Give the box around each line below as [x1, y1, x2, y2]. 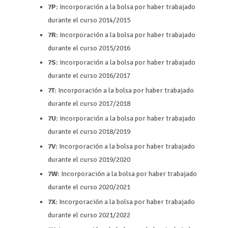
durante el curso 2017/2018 [48, 99, 131, 108]
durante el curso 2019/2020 [48, 155, 131, 164]
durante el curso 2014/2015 [48, 15, 131, 24]
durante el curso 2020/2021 [48, 183, 131, 192]
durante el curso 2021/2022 [48, 211, 131, 220]
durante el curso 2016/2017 [48, 71, 131, 80]
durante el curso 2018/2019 [48, 127, 131, 136]
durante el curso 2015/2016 [48, 43, 131, 52]
